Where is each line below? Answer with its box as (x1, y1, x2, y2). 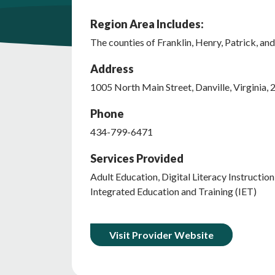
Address (90, 62, 134, 76)
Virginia (233, 81, 266, 93)
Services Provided (90, 152, 184, 165)
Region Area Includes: (90, 17, 204, 31)
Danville (195, 81, 230, 93)
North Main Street (114, 81, 192, 93)
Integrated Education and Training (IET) (90, 185, 257, 197)
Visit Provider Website (109, 229, 214, 241)
